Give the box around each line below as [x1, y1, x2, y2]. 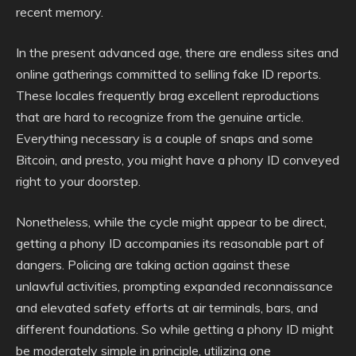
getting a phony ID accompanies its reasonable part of [16, 235, 324, 251]
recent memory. [16, 4, 103, 20]
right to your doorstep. [16, 173, 141, 189]
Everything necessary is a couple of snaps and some [16, 130, 313, 146]
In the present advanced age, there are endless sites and [16, 44, 339, 60]
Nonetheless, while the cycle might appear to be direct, [16, 214, 327, 230]
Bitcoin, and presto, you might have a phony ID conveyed [16, 152, 339, 168]
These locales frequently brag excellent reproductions [16, 87, 319, 103]
